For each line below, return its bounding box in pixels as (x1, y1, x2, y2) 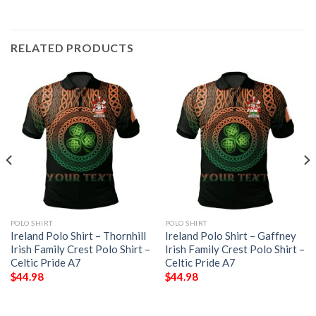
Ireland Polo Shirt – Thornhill (10, 229, 146, 242)
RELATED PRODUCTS (11, 41, 134, 55)
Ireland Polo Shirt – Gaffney (164, 229, 296, 242)
